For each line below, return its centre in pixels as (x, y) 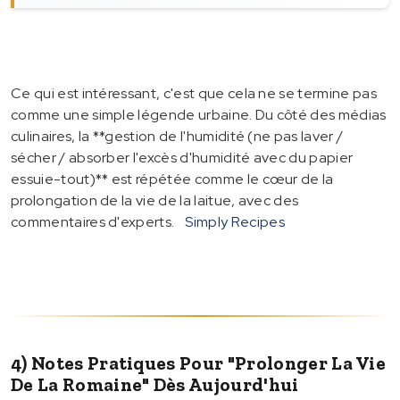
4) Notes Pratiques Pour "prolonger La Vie (199, 362)
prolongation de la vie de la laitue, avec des (155, 200)
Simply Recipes (235, 221)
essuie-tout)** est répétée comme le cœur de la (172, 179)
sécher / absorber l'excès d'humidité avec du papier (182, 157)
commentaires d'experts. (93, 221)
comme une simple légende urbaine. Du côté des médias (199, 114)
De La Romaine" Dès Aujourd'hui (155, 384)
